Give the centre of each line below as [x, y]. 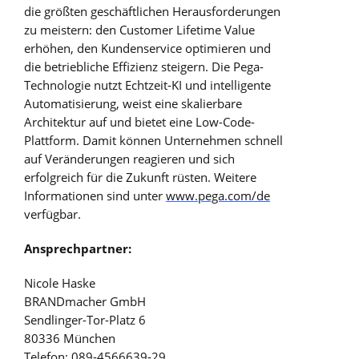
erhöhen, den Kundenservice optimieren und [147, 48]
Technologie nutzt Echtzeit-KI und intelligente [147, 85]
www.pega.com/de [218, 195]
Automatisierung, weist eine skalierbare [133, 103]
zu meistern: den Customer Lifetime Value [139, 29]
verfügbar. [54, 214]
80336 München [70, 339]
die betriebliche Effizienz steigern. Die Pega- [144, 66]
